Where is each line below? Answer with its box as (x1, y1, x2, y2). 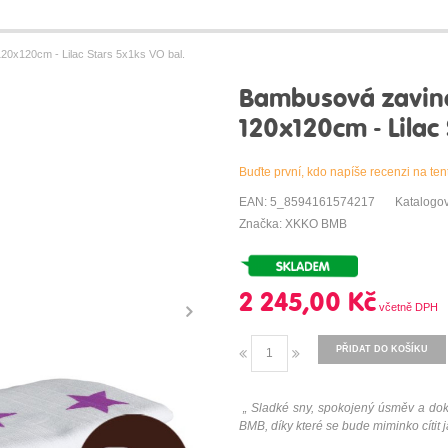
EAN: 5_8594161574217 (239, 195, 375, 210)
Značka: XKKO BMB (239, 217, 347, 232)
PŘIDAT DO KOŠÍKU (336, 344, 428, 355)
